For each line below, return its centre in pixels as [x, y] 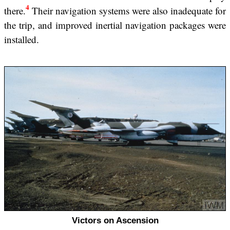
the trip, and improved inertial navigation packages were [115, 25]
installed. [22, 39]
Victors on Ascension [115, 221]
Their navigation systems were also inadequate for [128, 10]
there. [15, 10]
